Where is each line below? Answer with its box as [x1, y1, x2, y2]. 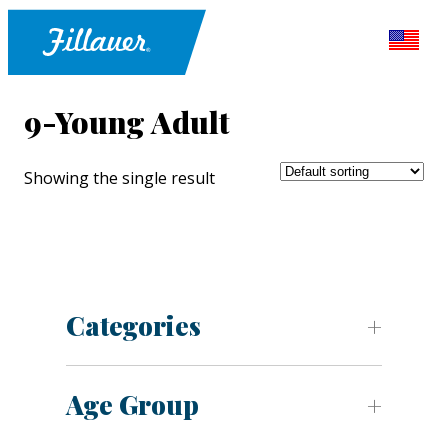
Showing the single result [24, 167, 215, 190]
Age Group [66, 387, 199, 423]
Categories [66, 308, 201, 344]
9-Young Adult [24, 102, 230, 143]
